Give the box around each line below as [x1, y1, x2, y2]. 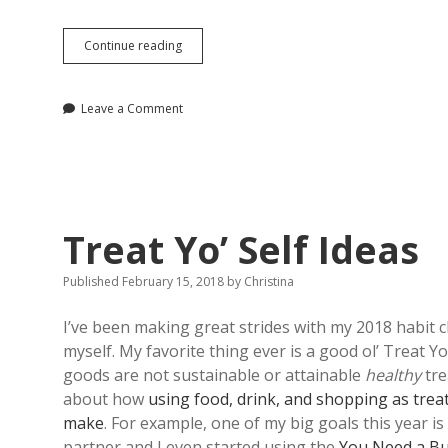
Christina [241, 273, 294, 290]
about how [63, 388, 148, 410]
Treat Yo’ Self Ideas [63, 224, 419, 275]
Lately [181, 90, 214, 107]
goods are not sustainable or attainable [63, 364, 365, 386]
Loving [181, 72, 218, 89]
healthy [365, 364, 421, 386]
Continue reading [84, 37, 182, 54]
